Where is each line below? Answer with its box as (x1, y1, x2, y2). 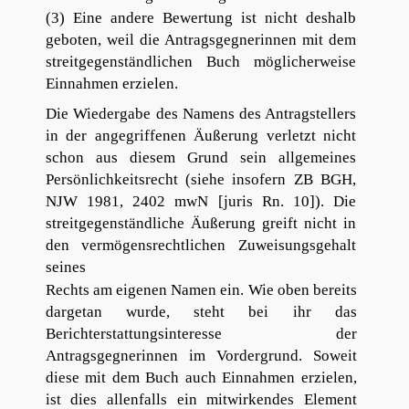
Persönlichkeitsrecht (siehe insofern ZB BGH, (45, 170, 357, 188)
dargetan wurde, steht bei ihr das (45, 303, 357, 321)
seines (45, 257, 86, 276)
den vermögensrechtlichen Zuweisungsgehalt (45, 236, 357, 254)
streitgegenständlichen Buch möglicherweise (45, 52, 356, 70)
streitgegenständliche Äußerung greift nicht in (45, 214, 357, 232)
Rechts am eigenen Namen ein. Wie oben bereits (46, 281, 357, 299)
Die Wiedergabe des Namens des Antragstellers (46, 104, 357, 122)
